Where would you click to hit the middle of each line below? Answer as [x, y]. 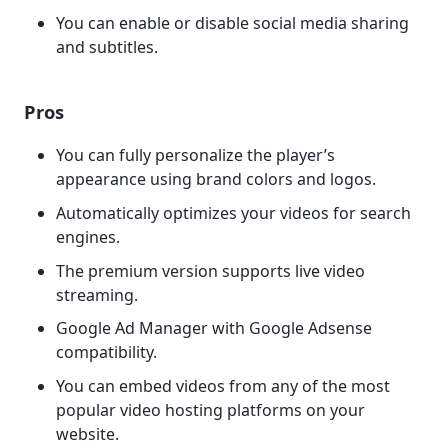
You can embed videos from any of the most [223, 385]
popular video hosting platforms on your [210, 409]
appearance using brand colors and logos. [216, 179]
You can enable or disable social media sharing [232, 23]
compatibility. [106, 352]
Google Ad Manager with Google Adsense [214, 328]
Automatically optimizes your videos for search [233, 213]
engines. [88, 237]
